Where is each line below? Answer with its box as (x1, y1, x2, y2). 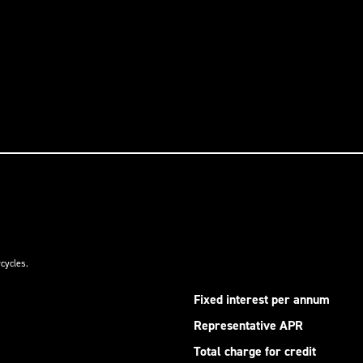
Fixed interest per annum (194, 291, 330, 308)
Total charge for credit (194, 343, 316, 360)
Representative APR (194, 317, 303, 334)
